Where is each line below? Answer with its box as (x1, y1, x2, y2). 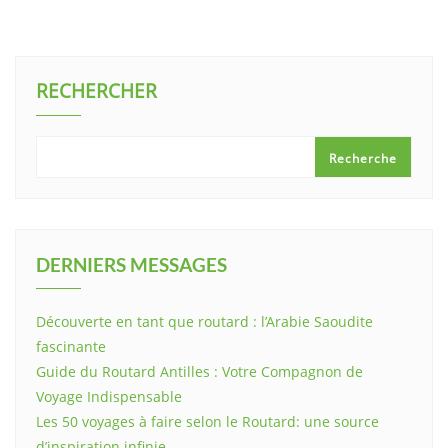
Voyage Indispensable (36, 387, 182, 407)
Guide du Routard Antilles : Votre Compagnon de (36, 362, 363, 382)
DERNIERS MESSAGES (36, 253, 227, 277)
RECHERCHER (36, 78, 157, 105)
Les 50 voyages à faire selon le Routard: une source (36, 412, 379, 432)
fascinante (36, 337, 106, 357)
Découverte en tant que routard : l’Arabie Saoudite (36, 312, 373, 332)
